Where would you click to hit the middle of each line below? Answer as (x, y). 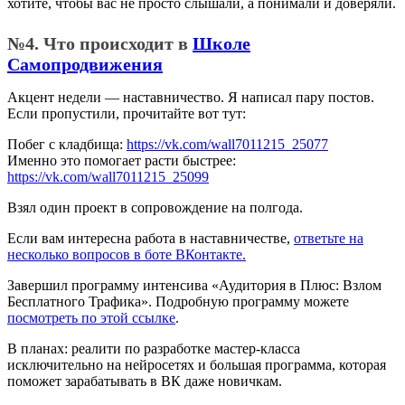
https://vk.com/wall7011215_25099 (108, 177)
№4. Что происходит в (100, 43)
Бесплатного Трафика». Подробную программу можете (178, 301)
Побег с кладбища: (67, 144)
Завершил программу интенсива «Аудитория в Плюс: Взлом (194, 285)
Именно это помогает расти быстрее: (122, 160)
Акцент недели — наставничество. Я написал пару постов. (191, 97)
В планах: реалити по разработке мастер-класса (154, 348)
